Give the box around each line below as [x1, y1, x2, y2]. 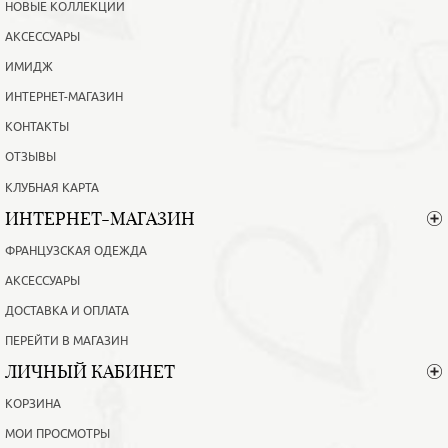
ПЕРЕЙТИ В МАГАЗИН [5, 332, 128, 349]
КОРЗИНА [5, 395, 61, 412]
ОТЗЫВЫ [5, 149, 56, 166]
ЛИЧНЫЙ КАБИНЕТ [5, 359, 175, 383]
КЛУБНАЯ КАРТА [5, 179, 99, 196]
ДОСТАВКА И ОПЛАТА [5, 302, 129, 319]
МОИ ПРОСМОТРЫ [5, 425, 110, 442]
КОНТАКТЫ [5, 119, 69, 136]
